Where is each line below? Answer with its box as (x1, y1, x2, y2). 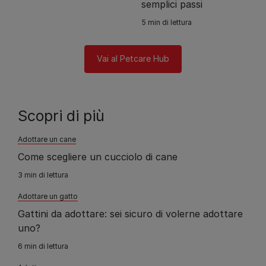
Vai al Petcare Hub (97, 53, 169, 64)
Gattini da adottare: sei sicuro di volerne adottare (18, 208, 243, 220)
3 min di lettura (18, 170, 68, 180)
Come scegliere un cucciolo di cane (18, 151, 178, 163)
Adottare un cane (18, 135, 76, 144)
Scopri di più (18, 107, 104, 125)
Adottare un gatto (18, 192, 78, 201)
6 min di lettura (18, 242, 68, 251)
